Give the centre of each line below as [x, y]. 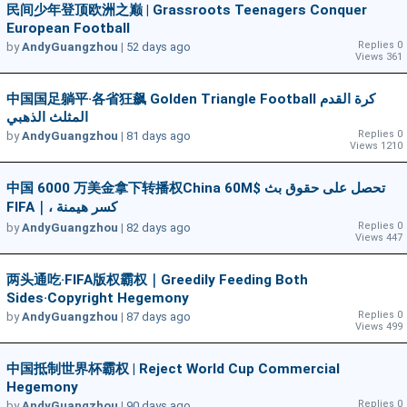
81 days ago [159, 136]
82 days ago [159, 228]
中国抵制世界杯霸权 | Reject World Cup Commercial [173, 369]
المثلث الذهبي [47, 118]
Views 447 [379, 238]
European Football [68, 29]
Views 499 [379, 327]
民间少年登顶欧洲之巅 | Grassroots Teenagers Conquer [187, 10]
